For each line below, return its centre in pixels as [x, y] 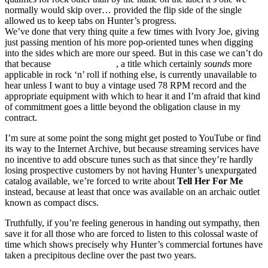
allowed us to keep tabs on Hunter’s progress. [91, 21]
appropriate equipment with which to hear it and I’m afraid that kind [133, 96]
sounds [217, 64]
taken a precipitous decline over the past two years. [100, 255]
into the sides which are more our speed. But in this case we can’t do [134, 53]
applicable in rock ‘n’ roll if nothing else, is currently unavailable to [131, 75]
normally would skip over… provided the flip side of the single [123, 10]
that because [29, 64]
